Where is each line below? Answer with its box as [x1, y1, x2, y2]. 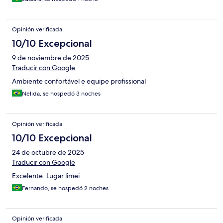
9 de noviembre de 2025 [12, 53, 89, 63]
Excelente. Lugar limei [12, 171, 80, 181]
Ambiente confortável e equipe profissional [12, 77, 146, 86]
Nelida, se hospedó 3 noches [22, 90, 101, 98]
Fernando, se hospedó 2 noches [22, 184, 109, 193]
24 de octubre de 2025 [12, 148, 84, 157]
